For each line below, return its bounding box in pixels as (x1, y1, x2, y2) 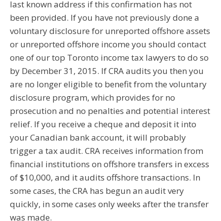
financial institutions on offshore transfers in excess (10, 158, 209, 170)
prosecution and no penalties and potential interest (10, 105, 210, 116)
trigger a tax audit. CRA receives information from (10, 145, 203, 156)
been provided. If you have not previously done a (10, 12, 199, 23)
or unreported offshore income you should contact (10, 38, 206, 50)
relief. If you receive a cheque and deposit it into (10, 118, 196, 130)
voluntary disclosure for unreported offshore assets (10, 25, 210, 37)
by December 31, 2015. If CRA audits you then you (10, 65, 204, 76)
